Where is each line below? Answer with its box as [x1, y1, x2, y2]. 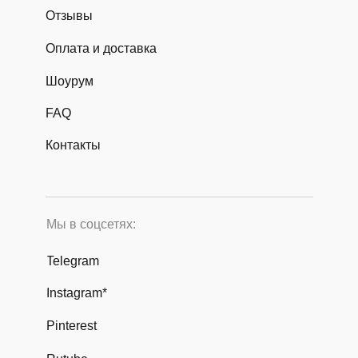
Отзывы [46, 8, 93, 22]
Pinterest [46, 318, 97, 332]
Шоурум [46, 74, 93, 88]
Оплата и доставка [46, 41, 157, 55]
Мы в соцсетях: [46, 217, 136, 232]
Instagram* [46, 285, 107, 300]
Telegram [46, 253, 99, 268]
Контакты [46, 137, 101, 152]
